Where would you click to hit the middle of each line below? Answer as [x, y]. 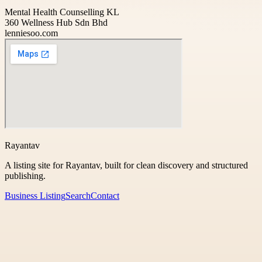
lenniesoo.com [31, 33]
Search [78, 195]
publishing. [25, 175]
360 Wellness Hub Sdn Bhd [56, 22]
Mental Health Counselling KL [62, 12]
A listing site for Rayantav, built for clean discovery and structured [126, 165]
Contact [105, 195]
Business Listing [35, 195]
